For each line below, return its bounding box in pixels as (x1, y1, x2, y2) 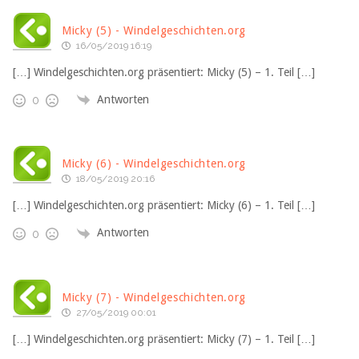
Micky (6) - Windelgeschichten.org (62, 157, 247, 171)
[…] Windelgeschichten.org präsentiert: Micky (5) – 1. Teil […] (13, 65, 315, 79)
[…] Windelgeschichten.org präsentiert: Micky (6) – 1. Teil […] (13, 199, 315, 212)
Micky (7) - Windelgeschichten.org (62, 290, 247, 304)
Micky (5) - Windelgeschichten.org (62, 23, 247, 37)
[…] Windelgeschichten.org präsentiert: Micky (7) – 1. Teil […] (13, 332, 315, 345)
